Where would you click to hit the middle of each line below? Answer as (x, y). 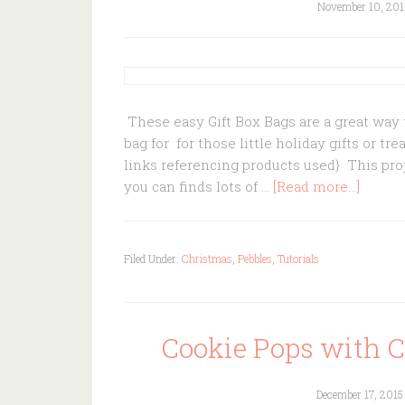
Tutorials (298, 259)
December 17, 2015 (360, 394)
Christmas (207, 259)
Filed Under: (153, 259)
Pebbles (255, 259)
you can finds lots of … (198, 186)
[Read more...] (316, 186)
